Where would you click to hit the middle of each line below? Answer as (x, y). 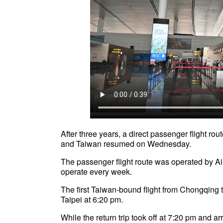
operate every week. (96, 171)
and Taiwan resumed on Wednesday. (131, 144)
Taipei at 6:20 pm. (92, 199)
